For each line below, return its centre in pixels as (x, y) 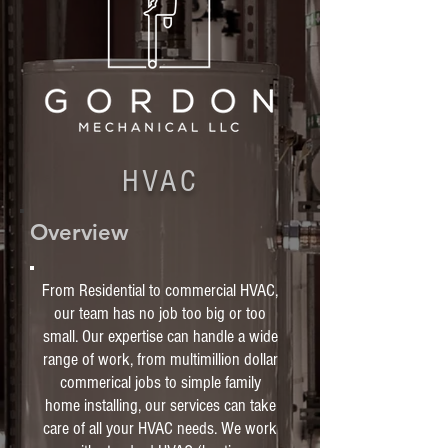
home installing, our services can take (160, 405)
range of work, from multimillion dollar (160, 359)
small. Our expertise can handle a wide (160, 336)
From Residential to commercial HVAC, (160, 290)
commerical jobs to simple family (160, 382)
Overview (79, 232)
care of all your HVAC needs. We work (160, 428)
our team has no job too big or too (160, 313)
